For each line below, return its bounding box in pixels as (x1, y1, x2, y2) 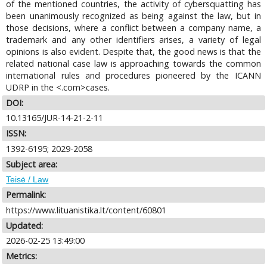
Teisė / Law (6, 175, 49, 185)
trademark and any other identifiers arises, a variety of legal (6, 33, 261, 45)
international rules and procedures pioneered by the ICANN (6, 69, 261, 81)
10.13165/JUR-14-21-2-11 (6, 112, 104, 124)
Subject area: (6, 158, 58, 170)
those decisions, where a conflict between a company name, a (6, 21, 261, 33)
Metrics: (6, 250, 38, 262)
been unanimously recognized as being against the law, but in (6, 10, 261, 21)
